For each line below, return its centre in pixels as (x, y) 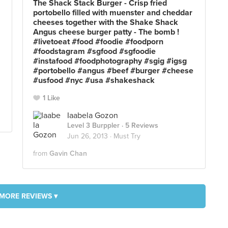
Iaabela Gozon (93, 116)
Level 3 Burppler (93, 125)
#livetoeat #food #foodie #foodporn (98, 42)
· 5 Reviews (139, 125)
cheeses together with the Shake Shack (106, 22)
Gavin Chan (68, 153)
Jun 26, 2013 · (90, 136)
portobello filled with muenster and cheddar (113, 13)
